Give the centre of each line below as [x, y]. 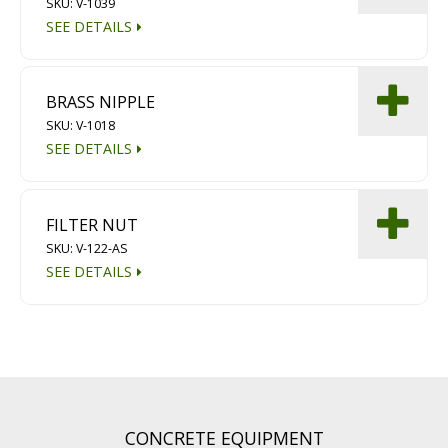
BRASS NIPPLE [101, 102]
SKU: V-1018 [81, 126]
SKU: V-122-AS [87, 248]
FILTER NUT [92, 224]
